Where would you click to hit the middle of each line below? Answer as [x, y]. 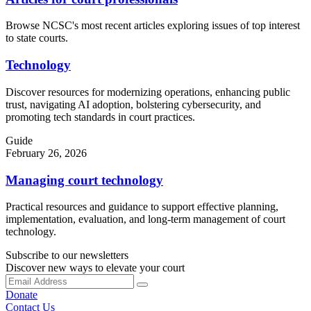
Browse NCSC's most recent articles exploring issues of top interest [153, 26]
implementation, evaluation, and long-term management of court [145, 219]
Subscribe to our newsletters [67, 255]
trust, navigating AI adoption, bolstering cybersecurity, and [133, 104]
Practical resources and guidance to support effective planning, [142, 207]
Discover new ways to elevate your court [95, 268]
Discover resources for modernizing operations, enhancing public [148, 92]
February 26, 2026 [46, 153]
